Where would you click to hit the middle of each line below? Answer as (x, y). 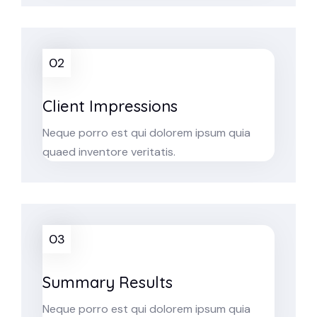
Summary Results (108, 282)
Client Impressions (110, 106)
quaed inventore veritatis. (109, 152)
